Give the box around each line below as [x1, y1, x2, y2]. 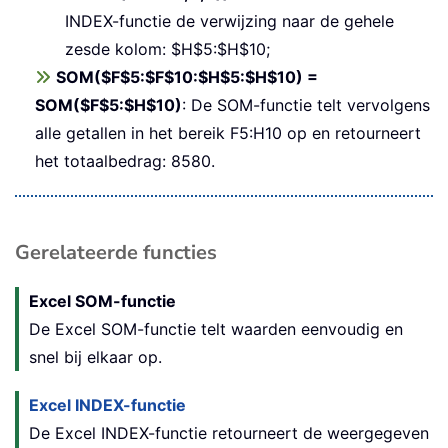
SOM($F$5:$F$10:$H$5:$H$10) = [56, 67, 318, 88]
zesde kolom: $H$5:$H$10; [65, 39, 270, 60]
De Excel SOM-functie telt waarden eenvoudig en [29, 319, 403, 340]
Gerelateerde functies [15, 239, 217, 267]
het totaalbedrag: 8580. [35, 151, 215, 172]
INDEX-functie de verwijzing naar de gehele [65, 11, 394, 32]
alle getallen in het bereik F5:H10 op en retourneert [35, 123, 421, 144]
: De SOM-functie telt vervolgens [182, 95, 430, 116]
